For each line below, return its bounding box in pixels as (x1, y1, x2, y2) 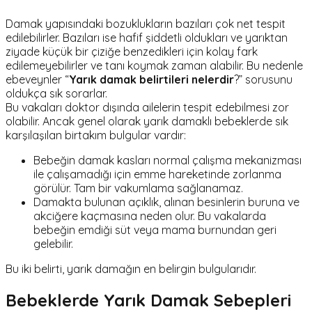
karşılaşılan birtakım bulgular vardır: (6, 128, 186, 143)
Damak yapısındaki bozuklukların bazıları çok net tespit (6, 17, 286, 31)
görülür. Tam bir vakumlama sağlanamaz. (33, 181, 243, 196)
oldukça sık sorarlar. (6, 86, 107, 101)
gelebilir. (33, 237, 73, 251)
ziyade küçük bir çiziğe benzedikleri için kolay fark (6, 45, 258, 59)
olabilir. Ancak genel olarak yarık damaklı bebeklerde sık (6, 114, 288, 129)
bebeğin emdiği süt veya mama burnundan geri (33, 223, 276, 237)
